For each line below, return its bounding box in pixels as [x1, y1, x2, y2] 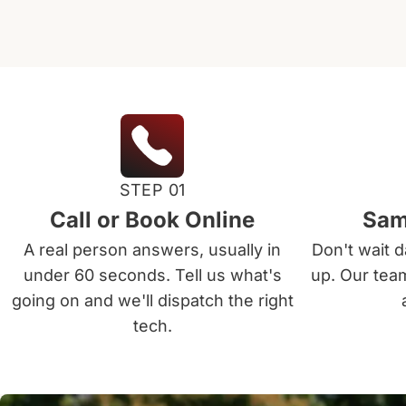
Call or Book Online [50, 207, 255, 233]
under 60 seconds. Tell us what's [23, 266, 282, 285]
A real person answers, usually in [24, 240, 281, 259]
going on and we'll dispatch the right [11, 291, 294, 310]
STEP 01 [119, 180, 186, 199]
